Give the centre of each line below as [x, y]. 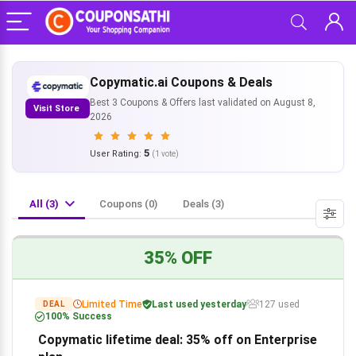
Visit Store [58, 109]
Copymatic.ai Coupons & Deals [181, 82]
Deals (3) [203, 204]
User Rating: [117, 154]
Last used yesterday [199, 304]
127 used [279, 304]
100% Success [79, 316]
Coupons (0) [128, 204]
